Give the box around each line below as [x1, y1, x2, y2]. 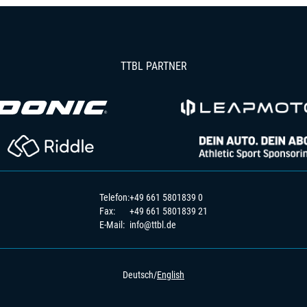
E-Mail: [99, 219, 125, 230]
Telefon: [99, 192, 130, 203]
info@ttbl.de [130, 219, 176, 230]
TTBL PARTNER [120, 60, 187, 73]
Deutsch [123, 269, 153, 280]
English [157, 269, 184, 280]
